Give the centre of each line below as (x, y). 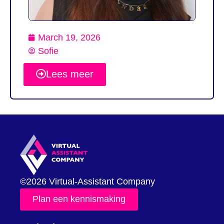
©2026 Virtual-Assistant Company (87, 182)
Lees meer (70, 74)
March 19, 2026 (69, 37)
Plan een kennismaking (79, 199)
